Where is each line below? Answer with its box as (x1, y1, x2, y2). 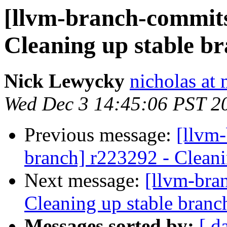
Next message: (24, 169, 145, 192)
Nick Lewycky (4, 70, 125, 92)
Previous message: (24, 124, 176, 146)
